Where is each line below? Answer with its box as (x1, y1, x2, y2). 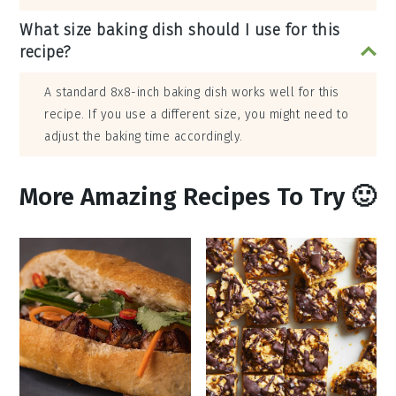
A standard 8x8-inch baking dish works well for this (44, 85, 339, 101)
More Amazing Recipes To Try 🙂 (19, 182, 377, 212)
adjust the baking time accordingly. (44, 129, 243, 145)
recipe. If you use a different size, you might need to (44, 107, 349, 123)
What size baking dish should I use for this (19, 20, 340, 41)
